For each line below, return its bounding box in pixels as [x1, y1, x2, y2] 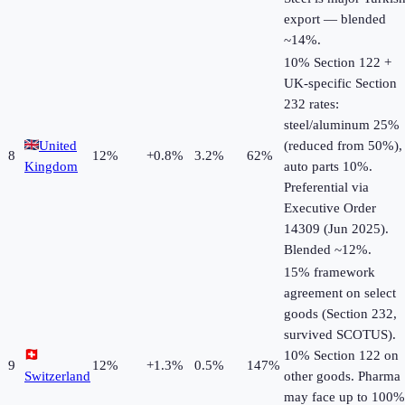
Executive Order [284, 201, 376, 216]
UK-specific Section [284, 76, 397, 91]
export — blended [284, 12, 386, 27]
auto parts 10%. [284, 159, 372, 174]
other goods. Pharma [284, 369, 400, 384]
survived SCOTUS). [284, 327, 396, 343]
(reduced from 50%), [284, 138, 402, 154]
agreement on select [284, 286, 396, 301]
